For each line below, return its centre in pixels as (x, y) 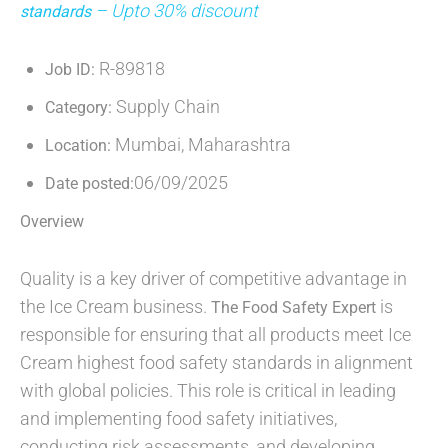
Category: (78, 108)
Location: (80, 146)
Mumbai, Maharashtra (203, 145)
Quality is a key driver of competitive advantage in (213, 279)
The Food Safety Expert (293, 308)
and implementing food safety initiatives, (178, 419)
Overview (52, 222)
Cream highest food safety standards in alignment (216, 363)
